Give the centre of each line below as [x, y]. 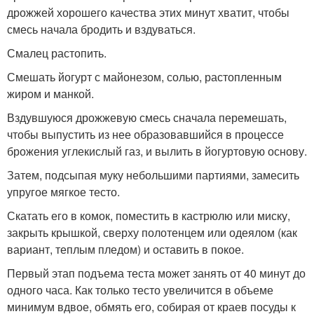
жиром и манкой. [50, 94]
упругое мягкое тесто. [63, 192]
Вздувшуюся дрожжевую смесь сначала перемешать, [147, 118]
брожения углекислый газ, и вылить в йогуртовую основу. [157, 151]
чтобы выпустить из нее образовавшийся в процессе [145, 135]
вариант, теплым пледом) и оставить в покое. [125, 250]
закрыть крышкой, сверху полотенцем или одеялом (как [152, 233]
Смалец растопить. [57, 53]
